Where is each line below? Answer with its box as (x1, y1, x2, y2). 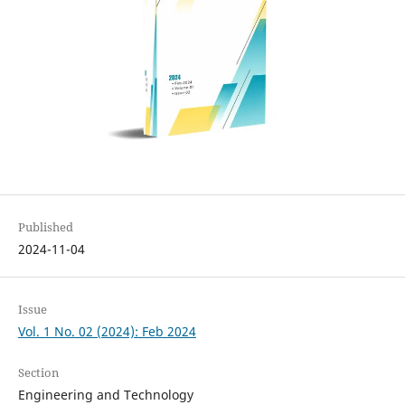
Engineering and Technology (17, 385, 193, 403)
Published (17, 218, 73, 235)
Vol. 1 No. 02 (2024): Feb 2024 (17, 322, 196, 340)
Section (17, 363, 59, 381)
